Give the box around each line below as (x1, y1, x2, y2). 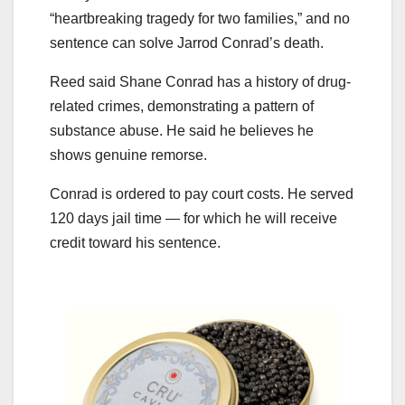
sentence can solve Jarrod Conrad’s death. (50, 35, 324, 52)
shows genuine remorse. (50, 147, 207, 164)
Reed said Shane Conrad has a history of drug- (50, 74, 351, 90)
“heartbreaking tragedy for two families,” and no (50, 11, 350, 27)
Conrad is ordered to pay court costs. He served (50, 186, 353, 202)
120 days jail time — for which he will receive (50, 211, 337, 227)
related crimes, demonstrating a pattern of (50, 99, 314, 115)
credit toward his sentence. (50, 235, 221, 251)
